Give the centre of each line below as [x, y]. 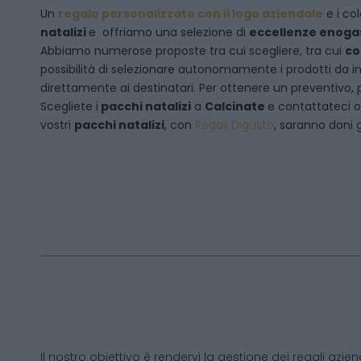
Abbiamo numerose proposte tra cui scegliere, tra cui [193, 51]
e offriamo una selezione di [169, 32]
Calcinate [236, 106]
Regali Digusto [234, 125]
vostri [57, 125]
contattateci [316, 106]
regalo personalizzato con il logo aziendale [191, 14]
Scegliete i [69, 106]
